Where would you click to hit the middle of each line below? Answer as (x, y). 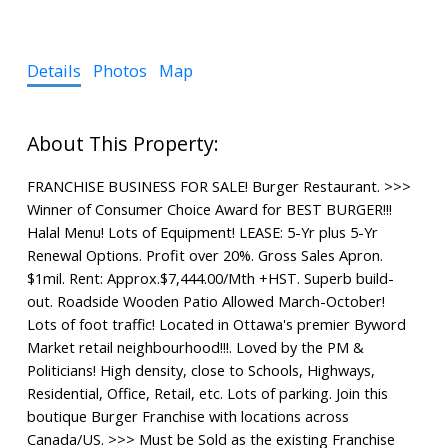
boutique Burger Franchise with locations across (187, 415)
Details (53, 70)
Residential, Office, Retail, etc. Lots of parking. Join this (207, 392)
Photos (119, 70)
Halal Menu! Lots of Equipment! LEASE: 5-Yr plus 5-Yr (202, 231)
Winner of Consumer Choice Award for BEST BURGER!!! (209, 208)
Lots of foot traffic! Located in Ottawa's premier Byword (216, 323)
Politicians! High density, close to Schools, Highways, (200, 369)
